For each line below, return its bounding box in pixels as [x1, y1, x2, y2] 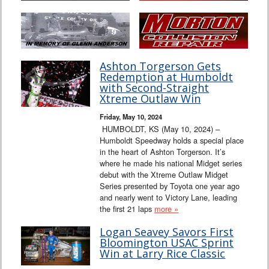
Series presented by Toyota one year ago [100, 180, 240, 192]
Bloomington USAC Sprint [100, 235, 234, 250]
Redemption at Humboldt [100, 70, 234, 85]
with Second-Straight [100, 80, 210, 95]
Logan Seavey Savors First [100, 225, 234, 240]
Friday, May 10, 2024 [100, 112, 163, 122]
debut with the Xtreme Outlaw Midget [100, 169, 229, 181]
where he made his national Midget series [100, 157, 243, 169]
